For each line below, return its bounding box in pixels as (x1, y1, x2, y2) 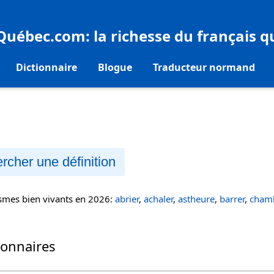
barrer (220, 193, 245, 206)
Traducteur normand (152, 60, 255, 74)
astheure (178, 193, 215, 206)
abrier (115, 193, 139, 206)
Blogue (97, 60, 132, 74)
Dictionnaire (15, 60, 77, 74)
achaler (144, 193, 173, 206)
